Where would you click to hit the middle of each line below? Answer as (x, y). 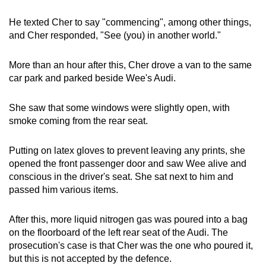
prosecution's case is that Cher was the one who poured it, (131, 245)
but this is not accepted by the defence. (90, 258)
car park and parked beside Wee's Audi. (92, 78)
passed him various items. (64, 189)
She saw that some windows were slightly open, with (119, 107)
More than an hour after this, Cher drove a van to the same (130, 65)
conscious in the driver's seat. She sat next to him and (121, 176)
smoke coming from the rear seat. (78, 121)
